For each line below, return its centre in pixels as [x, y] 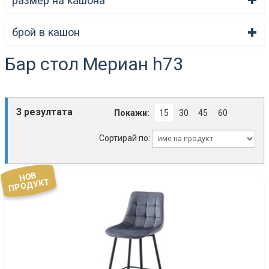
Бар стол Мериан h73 [94, 64]
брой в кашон [46, 32]
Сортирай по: [125, 138]
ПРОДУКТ [29, 185]
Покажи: [132, 113]
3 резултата [44, 112]
